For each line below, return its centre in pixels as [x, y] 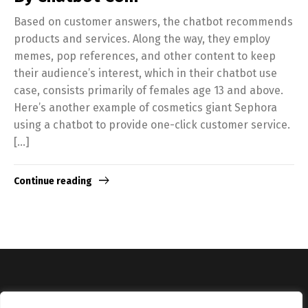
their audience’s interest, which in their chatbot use [145, 73]
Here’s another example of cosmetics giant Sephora [145, 107]
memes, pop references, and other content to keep [145, 56]
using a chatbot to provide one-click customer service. [152, 124]
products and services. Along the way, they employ [142, 38]
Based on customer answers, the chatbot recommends [153, 21]
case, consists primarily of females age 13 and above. [148, 90]
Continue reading [53, 181]
